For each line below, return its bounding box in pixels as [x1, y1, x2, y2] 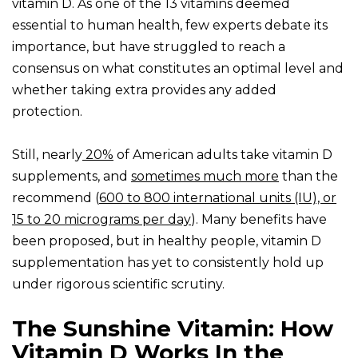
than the [279, 169, 338, 185]
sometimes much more [131, 169, 279, 185]
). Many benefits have [191, 212, 327, 228]
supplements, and [12, 169, 131, 185]
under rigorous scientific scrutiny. [12, 276, 225, 292]
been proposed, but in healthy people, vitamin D [12, 233, 321, 249]
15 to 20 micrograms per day [12, 212, 191, 228]
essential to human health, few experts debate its [12, 18, 328, 34]
